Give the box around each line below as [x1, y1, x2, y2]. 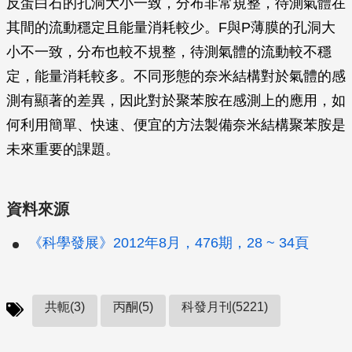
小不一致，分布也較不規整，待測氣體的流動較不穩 [6, 44, 332, 60]
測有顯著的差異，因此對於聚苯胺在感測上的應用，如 [6, 93, 346, 108]
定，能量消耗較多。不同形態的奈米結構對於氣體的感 [6, 68, 346, 84]
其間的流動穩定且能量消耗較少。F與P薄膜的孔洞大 [6, 20, 335, 35]
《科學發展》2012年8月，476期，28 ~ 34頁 [28, 235, 309, 251]
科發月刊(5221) [181, 300, 268, 313]
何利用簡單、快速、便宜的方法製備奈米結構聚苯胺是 [6, 117, 346, 133]
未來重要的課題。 [6, 141, 119, 157]
